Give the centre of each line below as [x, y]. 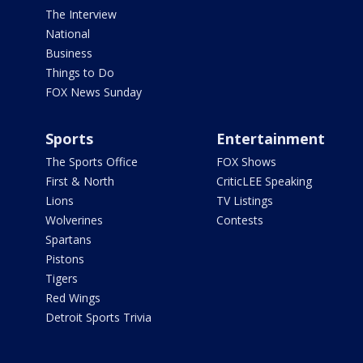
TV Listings [244, 201]
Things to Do [80, 73]
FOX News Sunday [94, 92]
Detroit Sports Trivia [98, 318]
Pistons [65, 259]
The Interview [81, 15]
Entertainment [270, 139]
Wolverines [74, 220]
